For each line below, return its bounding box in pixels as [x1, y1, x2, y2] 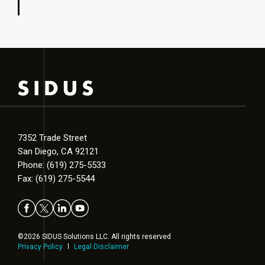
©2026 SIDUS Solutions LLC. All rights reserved [18, 232, 171, 241]
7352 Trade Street [18, 132, 87, 143]
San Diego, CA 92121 [18, 146, 99, 157]
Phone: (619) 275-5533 [18, 159, 106, 170]
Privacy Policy [18, 242, 63, 251]
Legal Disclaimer [74, 242, 129, 251]
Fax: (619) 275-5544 [18, 173, 95, 184]
